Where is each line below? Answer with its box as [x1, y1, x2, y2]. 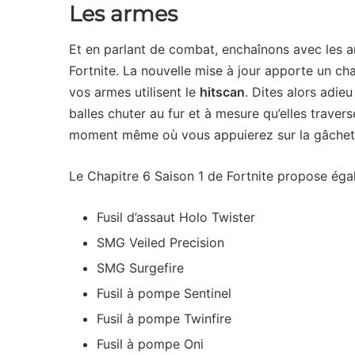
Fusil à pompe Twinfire [97, 311, 231, 326]
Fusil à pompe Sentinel [97, 285, 231, 301]
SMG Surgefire [97, 260, 184, 276]
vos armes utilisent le [69, 84, 200, 100]
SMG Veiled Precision [97, 235, 224, 250]
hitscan [200, 84, 245, 100]
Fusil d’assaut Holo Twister [97, 209, 255, 225]
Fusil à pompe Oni [97, 336, 204, 352]
